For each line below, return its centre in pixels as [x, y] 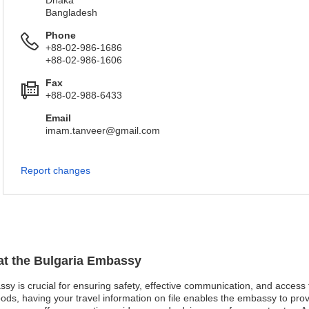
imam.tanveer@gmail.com [103, 130]
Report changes [56, 170]
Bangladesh [71, 12]
